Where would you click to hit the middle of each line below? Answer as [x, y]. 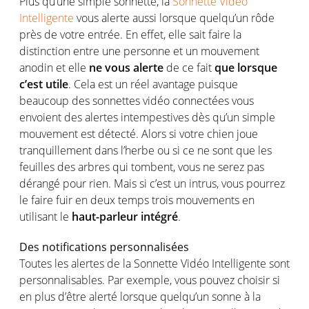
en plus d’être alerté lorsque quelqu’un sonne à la [140, 297]
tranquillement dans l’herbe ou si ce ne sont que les [146, 150]
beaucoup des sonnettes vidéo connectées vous [137, 101]
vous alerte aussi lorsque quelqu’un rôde [174, 18]
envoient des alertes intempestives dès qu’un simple [147, 117]
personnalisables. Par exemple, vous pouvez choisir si [150, 280]
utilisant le [46, 217]
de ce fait [189, 68]
